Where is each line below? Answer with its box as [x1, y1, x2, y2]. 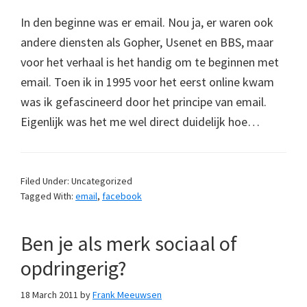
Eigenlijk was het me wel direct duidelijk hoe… [21, 113, 260, 130]
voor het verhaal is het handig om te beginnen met [21, 53, 279, 70]
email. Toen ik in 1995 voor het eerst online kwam [21, 73, 274, 90]
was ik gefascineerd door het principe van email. [21, 93, 267, 110]
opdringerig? [21, 254, 126, 281]
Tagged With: [21, 189, 75, 202]
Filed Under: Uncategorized [21, 174, 132, 187]
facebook [102, 189, 142, 202]
